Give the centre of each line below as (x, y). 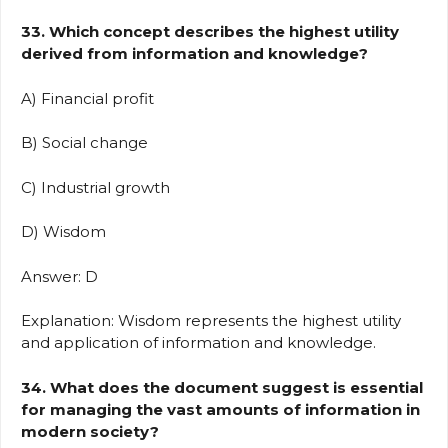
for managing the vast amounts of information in (220, 409)
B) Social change (88, 143)
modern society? (90, 431)
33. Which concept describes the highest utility (210, 32)
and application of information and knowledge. (198, 343)
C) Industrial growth (99, 187)
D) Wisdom (67, 232)
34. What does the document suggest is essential (222, 387)
